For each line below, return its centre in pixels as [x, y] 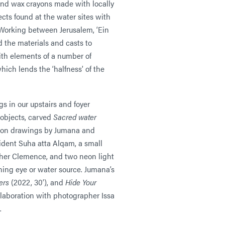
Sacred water [75, 117]
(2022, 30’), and [37, 182]
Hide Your [81, 182]
